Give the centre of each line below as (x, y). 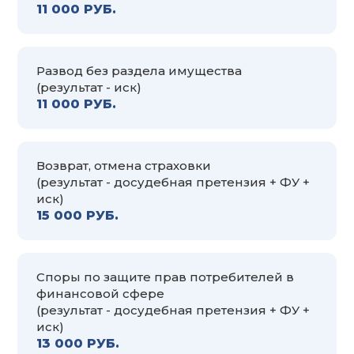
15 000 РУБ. (77, 215)
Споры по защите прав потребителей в (165, 277)
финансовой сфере (100, 293)
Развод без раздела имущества (139, 70)
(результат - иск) (89, 87)
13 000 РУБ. (78, 343)
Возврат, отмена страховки (124, 165)
